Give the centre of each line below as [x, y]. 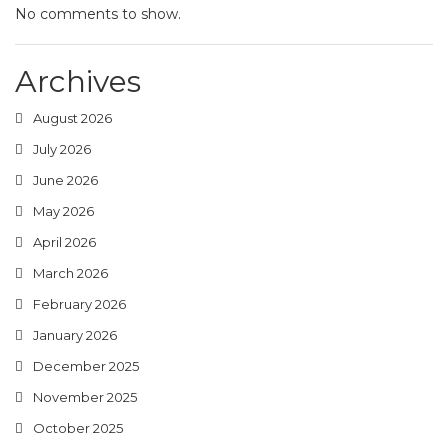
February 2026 [79, 303]
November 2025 [85, 396]
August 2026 [72, 117]
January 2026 [75, 334]
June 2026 [65, 179]
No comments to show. [98, 13]
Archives [78, 81]
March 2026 [70, 272]
